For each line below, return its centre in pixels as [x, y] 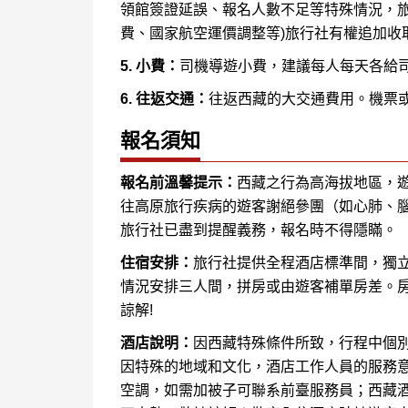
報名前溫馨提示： [178, 182]
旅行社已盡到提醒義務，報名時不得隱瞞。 [259, 229]
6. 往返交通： [164, 98]
